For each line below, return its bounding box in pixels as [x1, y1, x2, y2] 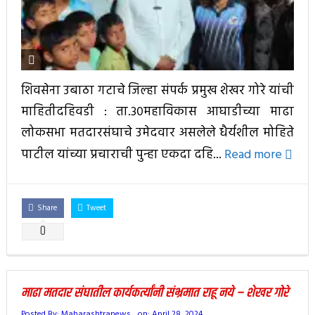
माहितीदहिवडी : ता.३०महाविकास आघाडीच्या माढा [20, 102, 295, 123]
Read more [224, 144, 285, 165]
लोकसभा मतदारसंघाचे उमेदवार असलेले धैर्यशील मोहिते [20, 123, 295, 144]
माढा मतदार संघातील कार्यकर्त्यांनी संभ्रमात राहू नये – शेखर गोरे [20, 282, 288, 303]
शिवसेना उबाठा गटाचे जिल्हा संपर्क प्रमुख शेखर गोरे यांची [20, 81, 295, 102]
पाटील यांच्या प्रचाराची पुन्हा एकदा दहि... [20, 144, 224, 165]
